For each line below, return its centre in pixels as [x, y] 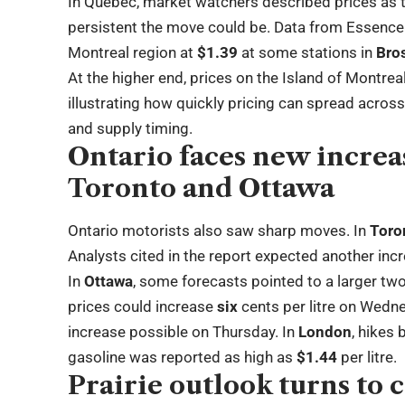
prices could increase [143, 307]
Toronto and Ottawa [202, 188]
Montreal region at [133, 52]
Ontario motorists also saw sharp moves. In [219, 231]
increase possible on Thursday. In [184, 332]
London [325, 332]
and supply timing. [131, 128]
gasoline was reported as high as [183, 358]
